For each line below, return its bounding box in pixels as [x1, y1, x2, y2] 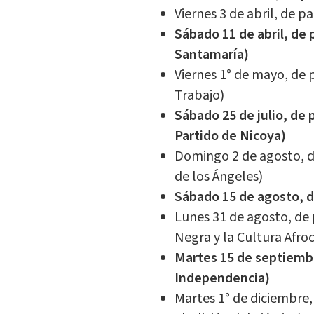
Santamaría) [174, 45, 249, 65]
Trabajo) [174, 86, 224, 106]
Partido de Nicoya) [174, 126, 286, 146]
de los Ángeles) [174, 167, 263, 187]
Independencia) [174, 268, 270, 289]
